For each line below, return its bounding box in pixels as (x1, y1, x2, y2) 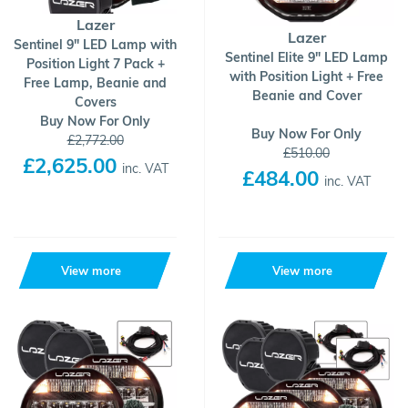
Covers (74, 94, 117, 110)
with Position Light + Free (229, 68, 383, 85)
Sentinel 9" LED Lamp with (14, 36, 177, 53)
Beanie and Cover (251, 87, 362, 104)
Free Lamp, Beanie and (24, 75, 167, 91)
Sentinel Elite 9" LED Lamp (225, 49, 388, 66)
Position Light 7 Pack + (25, 56, 165, 72)
